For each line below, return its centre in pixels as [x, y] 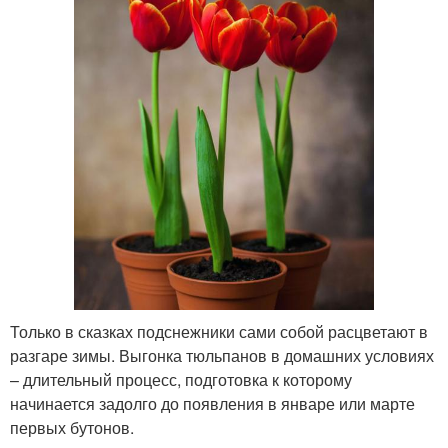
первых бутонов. [72, 427]
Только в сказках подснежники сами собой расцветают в [219, 331]
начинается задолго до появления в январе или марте [212, 403]
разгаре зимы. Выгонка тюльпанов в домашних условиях [222, 355]
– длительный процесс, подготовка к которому [181, 379]
